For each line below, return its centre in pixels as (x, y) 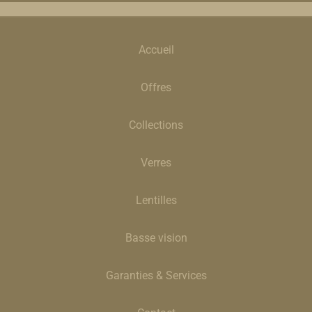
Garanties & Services (156, 276)
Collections (156, 125)
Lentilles (156, 201)
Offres (156, 88)
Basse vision (156, 238)
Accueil (156, 50)
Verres (156, 163)
